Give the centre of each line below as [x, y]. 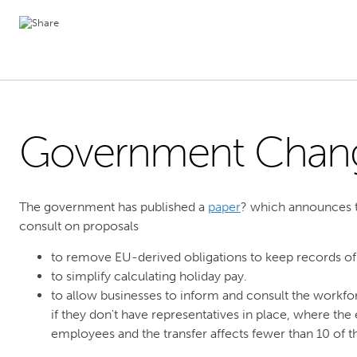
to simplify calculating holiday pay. [149, 276]
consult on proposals [79, 226]
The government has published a [114, 207]
